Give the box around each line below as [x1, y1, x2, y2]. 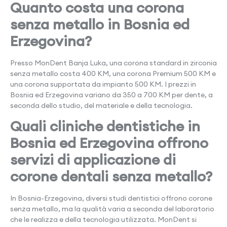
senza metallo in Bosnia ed [10, 15, 190, 34]
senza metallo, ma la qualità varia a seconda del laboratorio [10, 204, 214, 214]
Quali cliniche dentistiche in [10, 117, 200, 136]
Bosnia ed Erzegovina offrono [10, 134, 208, 153]
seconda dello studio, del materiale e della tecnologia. [10, 101, 193, 110]
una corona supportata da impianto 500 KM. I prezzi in [10, 80, 196, 89]
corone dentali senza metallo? [10, 167, 212, 186]
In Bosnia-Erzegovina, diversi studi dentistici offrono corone [10, 194, 212, 203]
